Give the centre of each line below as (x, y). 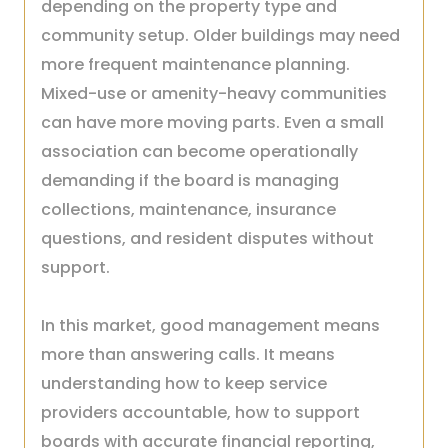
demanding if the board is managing (190, 180)
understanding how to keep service (184, 383)
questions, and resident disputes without (207, 238)
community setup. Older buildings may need (220, 35)
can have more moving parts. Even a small (212, 122)
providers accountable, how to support (200, 412)
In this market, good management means (210, 325)
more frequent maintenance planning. (195, 64)
